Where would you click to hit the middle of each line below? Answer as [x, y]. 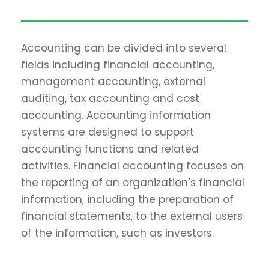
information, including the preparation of [127, 199]
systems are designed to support [107, 132]
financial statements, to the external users [132, 216]
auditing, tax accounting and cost [110, 98]
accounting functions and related [110, 149]
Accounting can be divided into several [124, 48]
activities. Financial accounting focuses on [132, 166]
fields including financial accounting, [118, 65]
